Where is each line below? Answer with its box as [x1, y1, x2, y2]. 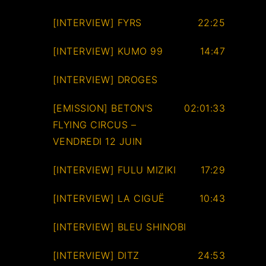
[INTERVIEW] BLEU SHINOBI [52, 221, 186, 233]
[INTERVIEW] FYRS [52, 17, 142, 29]
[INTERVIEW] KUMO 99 [52, 45, 163, 58]
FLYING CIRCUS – [52, 119, 137, 131]
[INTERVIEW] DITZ [52, 249, 140, 262]
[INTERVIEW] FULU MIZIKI [52, 164, 176, 176]
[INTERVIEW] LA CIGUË [52, 192, 165, 205]
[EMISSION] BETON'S [52, 102, 153, 115]
